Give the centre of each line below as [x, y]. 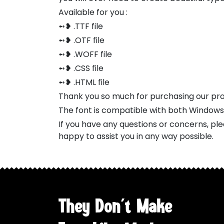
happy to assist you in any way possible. [136, 136]
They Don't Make [115, 206]
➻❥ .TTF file [81, 26]
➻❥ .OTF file [81, 40]
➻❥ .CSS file [81, 68]
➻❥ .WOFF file [85, 54]
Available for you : [93, 12]
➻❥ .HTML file [84, 82]
